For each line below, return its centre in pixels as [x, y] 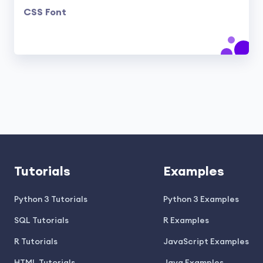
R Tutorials [36, 242]
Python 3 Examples [201, 199]
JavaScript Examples [206, 242]
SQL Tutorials [41, 220]
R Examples [186, 220]
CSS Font [45, 12]
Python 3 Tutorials [51, 199]
